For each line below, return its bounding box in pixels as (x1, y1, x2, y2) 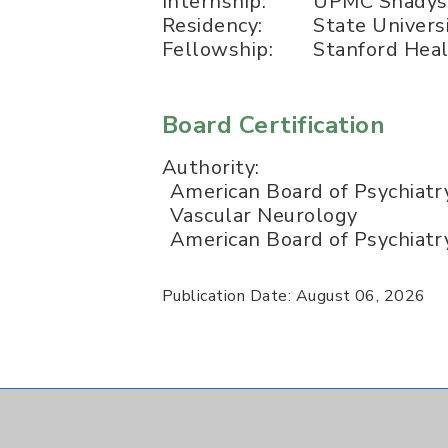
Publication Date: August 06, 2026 (162, 285, 426, 307)
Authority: (162, 154, 260, 181)
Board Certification (162, 109, 386, 141)
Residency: (162, 12, 263, 39)
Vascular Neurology (170, 202, 358, 229)
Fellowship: (162, 36, 274, 63)
